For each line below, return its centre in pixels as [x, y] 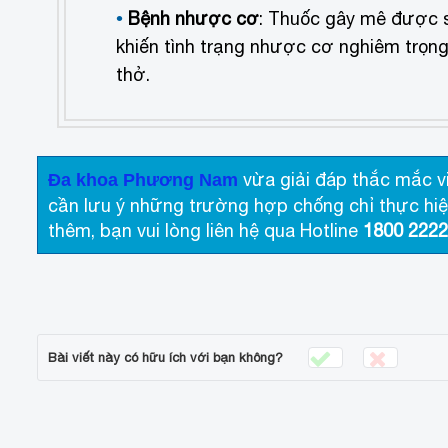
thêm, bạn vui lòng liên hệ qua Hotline [205, 231]
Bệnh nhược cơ [193, 18]
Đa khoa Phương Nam [143, 180]
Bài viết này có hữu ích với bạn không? [165, 357]
